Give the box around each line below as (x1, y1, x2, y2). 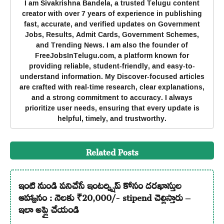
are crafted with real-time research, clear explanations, (19, 79, 204, 93)
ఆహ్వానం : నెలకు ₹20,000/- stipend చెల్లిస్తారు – (18, 185, 190, 206)
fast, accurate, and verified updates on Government (24, 16, 200, 30)
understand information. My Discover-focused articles (19, 69, 204, 83)
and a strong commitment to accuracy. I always (31, 90, 192, 104)
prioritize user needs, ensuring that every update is (24, 100, 199, 114)
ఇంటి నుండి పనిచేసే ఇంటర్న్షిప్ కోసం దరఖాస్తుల (18, 173, 181, 194)
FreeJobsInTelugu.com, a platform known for (35, 48, 189, 62)
